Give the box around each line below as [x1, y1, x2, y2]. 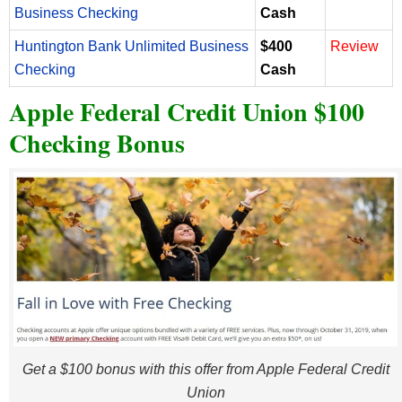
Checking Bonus [9, 125, 193, 162]
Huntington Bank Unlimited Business [14, 39, 249, 55]
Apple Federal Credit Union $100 [9, 93, 364, 131]
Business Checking [14, 5, 138, 22]
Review [330, 39, 379, 55]
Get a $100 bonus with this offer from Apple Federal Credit [22, 362, 389, 378]
